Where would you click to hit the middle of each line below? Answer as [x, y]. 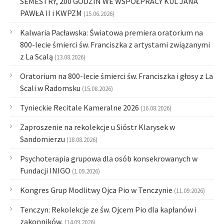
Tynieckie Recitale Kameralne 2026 [79, 108]
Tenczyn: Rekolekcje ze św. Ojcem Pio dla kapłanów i [108, 210]
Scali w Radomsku [50, 88]
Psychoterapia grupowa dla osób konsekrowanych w [109, 159]
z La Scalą [36, 57]
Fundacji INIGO [45, 171]
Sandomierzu [42, 139]
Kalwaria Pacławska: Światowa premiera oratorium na [111, 33]
